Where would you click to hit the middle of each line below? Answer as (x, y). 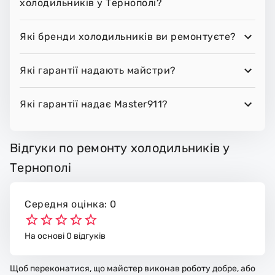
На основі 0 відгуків (65, 236)
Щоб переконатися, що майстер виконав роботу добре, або (133, 268)
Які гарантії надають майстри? (98, 71)
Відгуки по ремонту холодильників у (120, 148)
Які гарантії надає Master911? (94, 104)
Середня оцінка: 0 (71, 204)
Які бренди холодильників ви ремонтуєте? (128, 37)
